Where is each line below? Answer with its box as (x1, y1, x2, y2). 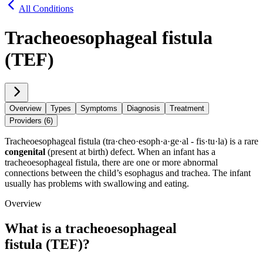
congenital (5, 147, 45, 157)
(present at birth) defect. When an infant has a (45, 147, 215, 157)
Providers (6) (9, 116, 53, 126)
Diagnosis (127, 104, 160, 113)
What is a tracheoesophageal (5, 221, 177, 237)
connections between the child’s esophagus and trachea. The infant (5, 168, 251, 178)
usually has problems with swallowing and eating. (5, 178, 189, 189)
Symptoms (80, 104, 117, 113)
